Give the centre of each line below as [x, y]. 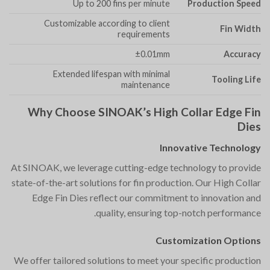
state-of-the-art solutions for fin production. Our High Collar [136, 182]
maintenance [145, 85]
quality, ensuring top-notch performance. [178, 212]
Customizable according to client [107, 24]
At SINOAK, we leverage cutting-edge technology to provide [136, 167]
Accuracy [242, 54]
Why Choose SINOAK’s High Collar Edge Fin [144, 112]
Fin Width [240, 29]
